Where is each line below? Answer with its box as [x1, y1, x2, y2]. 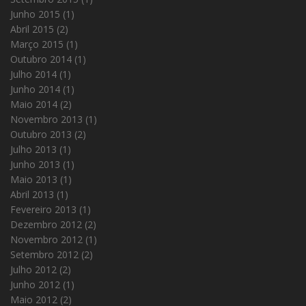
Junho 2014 [10, 83, 60, 96]
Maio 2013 [10, 173, 57, 186]
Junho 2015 [10, 8, 60, 21]
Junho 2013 [10, 158, 60, 171]
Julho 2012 [10, 263, 57, 277]
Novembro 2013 [10, 113, 83, 126]
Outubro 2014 [10, 53, 72, 66]
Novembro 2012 [10, 233, 83, 247]
